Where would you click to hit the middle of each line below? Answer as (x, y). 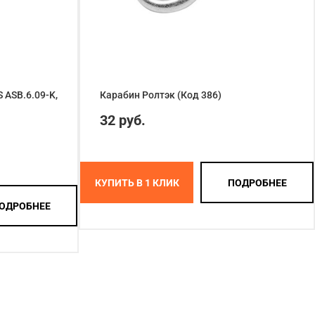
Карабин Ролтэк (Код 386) (161, 95)
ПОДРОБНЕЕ (257, 182)
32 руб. (123, 121)
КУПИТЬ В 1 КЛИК (137, 182)
